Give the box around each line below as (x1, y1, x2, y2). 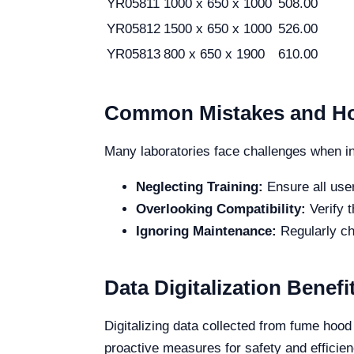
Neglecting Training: (136, 179, 263, 194)
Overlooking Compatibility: (136, 201, 306, 217)
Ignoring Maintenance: (136, 224, 277, 239)
